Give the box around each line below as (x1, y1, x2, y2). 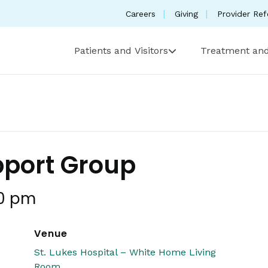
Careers (126, 8, 156, 19)
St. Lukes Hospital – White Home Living (34, 246, 217, 258)
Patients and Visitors (74, 45, 168, 56)
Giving (175, 8, 198, 19)
